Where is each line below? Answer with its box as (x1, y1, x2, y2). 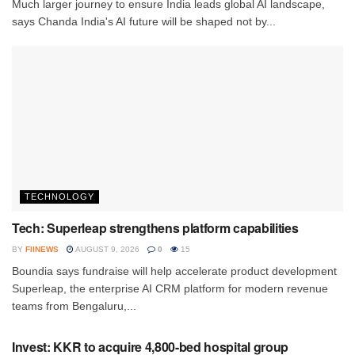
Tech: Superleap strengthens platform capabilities (12, 218, 299, 237)
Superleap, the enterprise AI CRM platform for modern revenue (12, 281, 328, 295)
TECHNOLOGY (25, 191, 94, 201)
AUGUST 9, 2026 (74, 244, 139, 254)
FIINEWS (25, 244, 59, 254)
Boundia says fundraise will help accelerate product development (12, 264, 337, 277)
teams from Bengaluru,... (12, 299, 136, 312)
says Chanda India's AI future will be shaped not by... (12, 14, 276, 28)
